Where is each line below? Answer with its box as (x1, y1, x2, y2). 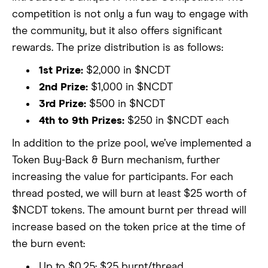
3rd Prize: (39, 99, 86, 110)
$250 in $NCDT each (124, 115, 229, 127)
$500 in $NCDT (86, 99, 165, 110)
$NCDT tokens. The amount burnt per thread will (12, 205, 246, 217)
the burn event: (12, 239, 85, 250)
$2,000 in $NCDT (83, 65, 170, 77)
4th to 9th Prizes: (39, 115, 124, 127)
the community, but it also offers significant (12, 26, 222, 37)
